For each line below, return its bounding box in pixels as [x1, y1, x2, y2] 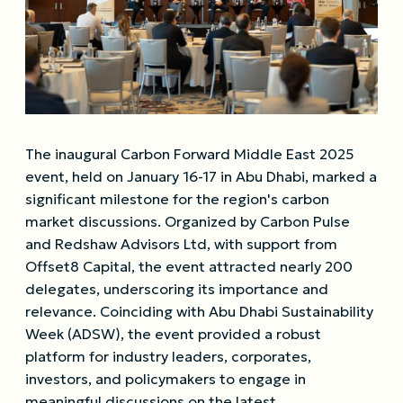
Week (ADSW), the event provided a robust [25, 324, 321, 343]
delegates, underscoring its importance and [25, 279, 328, 298]
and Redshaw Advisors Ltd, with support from [25, 234, 337, 253]
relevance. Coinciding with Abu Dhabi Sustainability [25, 301, 373, 320]
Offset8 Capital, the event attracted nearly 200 [25, 256, 353, 275]
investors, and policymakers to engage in [25, 369, 306, 388]
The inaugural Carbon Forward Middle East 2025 [25, 144, 354, 163]
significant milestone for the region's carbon [25, 189, 329, 208]
